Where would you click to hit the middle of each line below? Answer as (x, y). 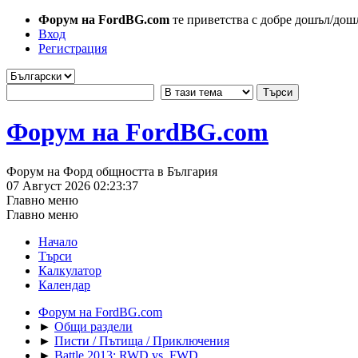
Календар (64, 284)
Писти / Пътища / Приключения (142, 340)
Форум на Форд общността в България (112, 171)
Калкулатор (70, 270)
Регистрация (73, 48)
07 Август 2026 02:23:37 (72, 185)
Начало (58, 241)
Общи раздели (93, 326)
